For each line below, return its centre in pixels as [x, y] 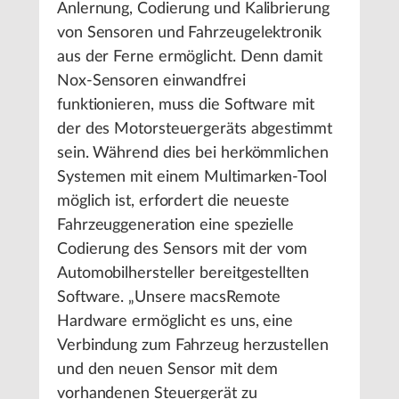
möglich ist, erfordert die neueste [173, 201]
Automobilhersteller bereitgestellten [183, 273]
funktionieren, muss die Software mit [186, 105]
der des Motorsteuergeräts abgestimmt [195, 129]
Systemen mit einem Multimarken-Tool [192, 177]
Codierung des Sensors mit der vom [183, 249]
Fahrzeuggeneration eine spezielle [176, 225]
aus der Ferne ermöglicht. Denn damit [190, 57]
